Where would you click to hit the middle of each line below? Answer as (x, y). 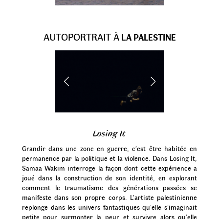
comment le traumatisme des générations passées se (109, 187)
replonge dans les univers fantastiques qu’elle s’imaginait (109, 207)
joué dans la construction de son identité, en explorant (109, 177)
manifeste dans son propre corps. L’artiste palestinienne (109, 197)
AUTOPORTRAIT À (81, 37)
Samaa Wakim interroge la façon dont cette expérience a (109, 168)
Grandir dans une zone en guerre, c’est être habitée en (109, 148)
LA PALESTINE (147, 37)
